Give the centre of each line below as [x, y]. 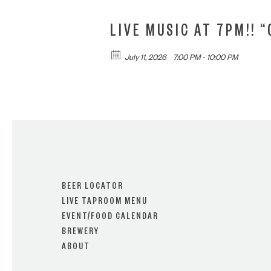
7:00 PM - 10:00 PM [204, 59]
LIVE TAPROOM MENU [105, 203]
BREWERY [80, 233]
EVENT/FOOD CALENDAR [110, 218]
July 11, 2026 [146, 59]
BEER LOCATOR [93, 188]
